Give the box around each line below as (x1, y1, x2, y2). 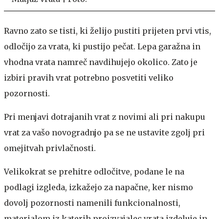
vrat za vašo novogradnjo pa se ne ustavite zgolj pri (4, 127, 205, 137)
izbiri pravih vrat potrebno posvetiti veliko (4, 72, 174, 83)
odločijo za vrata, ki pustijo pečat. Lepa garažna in (4, 41, 200, 51)
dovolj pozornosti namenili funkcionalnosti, (4, 197, 180, 208)
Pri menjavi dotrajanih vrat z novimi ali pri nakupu (4, 111, 205, 122)
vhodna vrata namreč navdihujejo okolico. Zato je (4, 57, 197, 67)
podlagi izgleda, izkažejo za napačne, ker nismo (4, 182, 193, 192)
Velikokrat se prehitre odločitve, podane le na (4, 166, 184, 176)
